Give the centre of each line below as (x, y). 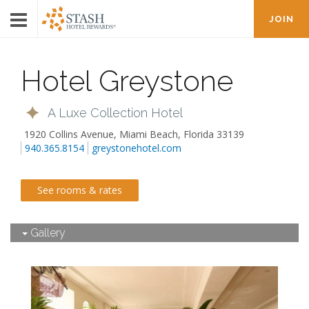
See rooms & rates (80, 190)
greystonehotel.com (137, 148)
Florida (199, 134)
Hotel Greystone (127, 81)
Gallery (47, 233)
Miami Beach (149, 134)
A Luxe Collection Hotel (115, 112)
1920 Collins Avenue (69, 134)
